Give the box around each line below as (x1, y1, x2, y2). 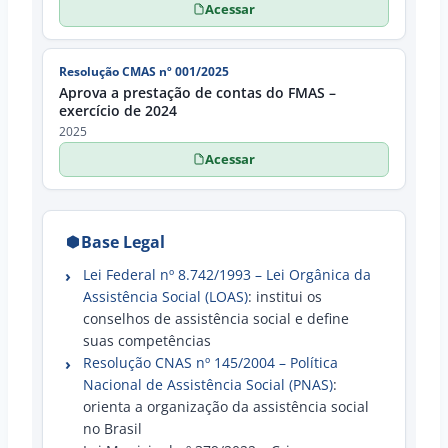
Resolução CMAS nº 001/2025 (59, 62, 229, 80)
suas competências (83, 330, 211, 350)
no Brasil (83, 418, 142, 438)
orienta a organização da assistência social (83, 396, 369, 416)
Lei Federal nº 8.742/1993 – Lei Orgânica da (83, 264, 371, 284)
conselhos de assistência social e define (83, 308, 349, 328)
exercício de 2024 (59, 100, 177, 120)
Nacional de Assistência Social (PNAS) (83, 374, 333, 394)
